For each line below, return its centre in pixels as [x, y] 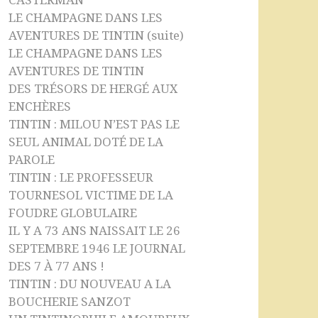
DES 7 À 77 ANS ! [57, 267]
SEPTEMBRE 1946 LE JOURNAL [97, 249]
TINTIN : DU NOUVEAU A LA [90, 284]
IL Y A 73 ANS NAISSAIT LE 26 [95, 231]
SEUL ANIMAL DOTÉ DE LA [86, 142]
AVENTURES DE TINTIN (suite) [97, 36]
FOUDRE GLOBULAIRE [73, 213]
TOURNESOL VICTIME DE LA [91, 196]
